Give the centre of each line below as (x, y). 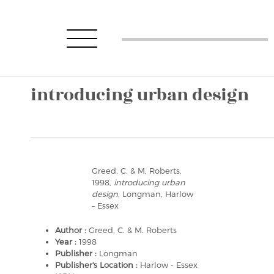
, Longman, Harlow (156, 194)
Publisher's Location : (98, 265)
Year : (67, 242)
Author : (72, 230)
